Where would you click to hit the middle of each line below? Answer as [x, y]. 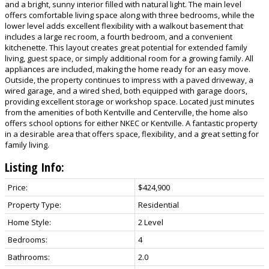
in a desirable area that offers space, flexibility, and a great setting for [132, 134]
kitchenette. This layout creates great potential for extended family [126, 48]
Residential [159, 205]
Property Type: [35, 205]
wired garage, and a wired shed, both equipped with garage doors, [126, 91]
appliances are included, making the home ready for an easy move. [128, 69]
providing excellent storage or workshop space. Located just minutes [130, 102]
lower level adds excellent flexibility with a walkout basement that [124, 26]
